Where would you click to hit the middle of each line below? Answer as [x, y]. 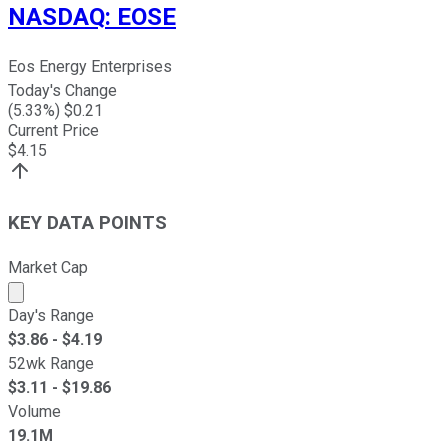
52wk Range [51, 363]
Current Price [53, 131]
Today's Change [62, 91]
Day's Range [51, 315]
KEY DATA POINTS [87, 222]
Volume [34, 411]
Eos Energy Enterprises [90, 67]
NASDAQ [56, 17]
